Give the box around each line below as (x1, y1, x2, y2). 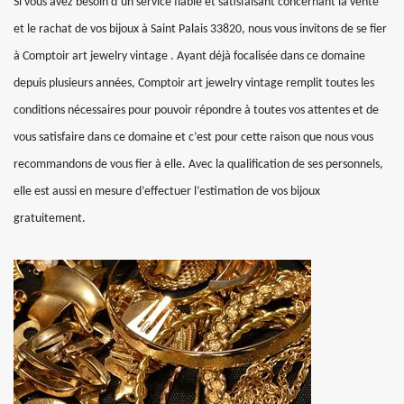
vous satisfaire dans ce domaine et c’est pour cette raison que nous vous (14, 131, 373, 144)
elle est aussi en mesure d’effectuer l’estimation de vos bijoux (14, 185, 320, 198)
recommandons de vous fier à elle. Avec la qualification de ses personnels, (14, 158, 383, 171)
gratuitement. (14, 212, 86, 225)
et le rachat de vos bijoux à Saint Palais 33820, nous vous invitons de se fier (14, 23, 387, 36)
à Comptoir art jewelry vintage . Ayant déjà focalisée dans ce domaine (14, 50, 365, 63)
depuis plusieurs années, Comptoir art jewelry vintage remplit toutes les (14, 77, 374, 90)
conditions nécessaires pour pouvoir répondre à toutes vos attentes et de (14, 104, 379, 117)
